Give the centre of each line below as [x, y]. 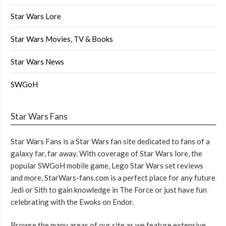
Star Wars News [37, 61]
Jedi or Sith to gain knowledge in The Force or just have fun [109, 189]
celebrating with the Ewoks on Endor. [72, 202]
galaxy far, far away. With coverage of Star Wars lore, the [106, 153]
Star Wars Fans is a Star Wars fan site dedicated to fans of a [110, 141]
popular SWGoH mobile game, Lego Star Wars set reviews [107, 165]
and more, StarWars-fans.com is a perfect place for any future [113, 177]
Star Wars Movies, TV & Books [62, 39]
